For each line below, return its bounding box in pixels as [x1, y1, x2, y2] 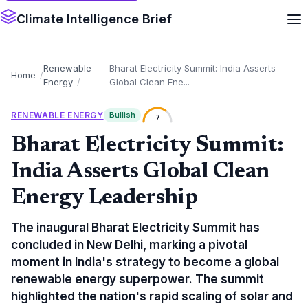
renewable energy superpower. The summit [11, 272, 264, 286]
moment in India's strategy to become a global [11, 255, 279, 269]
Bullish [109, 109, 135, 120]
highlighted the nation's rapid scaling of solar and [11, 289, 293, 303]
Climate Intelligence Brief [16, 12, 172, 26]
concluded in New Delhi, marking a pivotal [11, 238, 247, 252]
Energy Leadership [11, 187, 198, 209]
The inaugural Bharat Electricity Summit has [11, 221, 260, 234]
